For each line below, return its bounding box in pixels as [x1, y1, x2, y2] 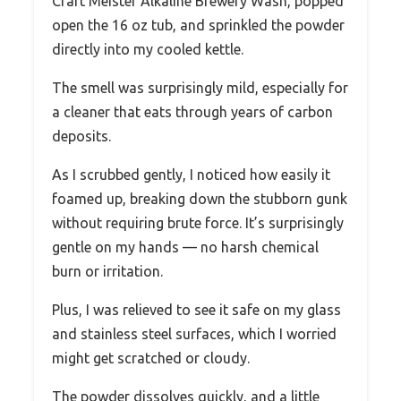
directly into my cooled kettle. [52, 41, 243, 58]
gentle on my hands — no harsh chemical [52, 239, 319, 256]
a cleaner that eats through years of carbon [52, 104, 333, 121]
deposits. [52, 128, 111, 145]
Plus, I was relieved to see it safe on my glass [52, 302, 341, 319]
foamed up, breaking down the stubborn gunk [52, 191, 347, 208]
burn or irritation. [52, 263, 163, 280]
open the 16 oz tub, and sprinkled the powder [52, 17, 345, 34]
